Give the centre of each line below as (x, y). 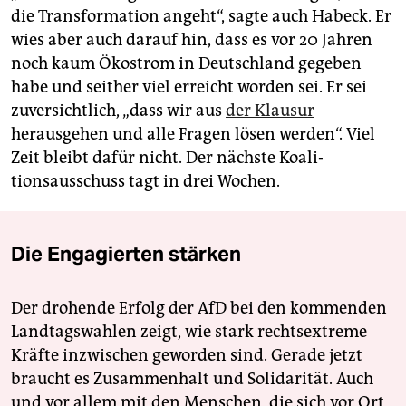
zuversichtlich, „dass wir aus (118, 111)
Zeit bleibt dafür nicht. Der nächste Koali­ (167, 158)
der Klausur (270, 111)
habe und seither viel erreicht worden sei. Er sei (189, 87)
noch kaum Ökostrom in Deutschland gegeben (186, 64)
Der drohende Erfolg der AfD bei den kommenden (199, 309)
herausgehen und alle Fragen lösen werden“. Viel (193, 135)
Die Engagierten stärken (126, 254)
